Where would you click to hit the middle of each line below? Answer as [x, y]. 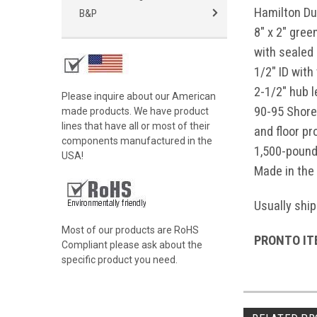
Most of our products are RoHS [130, 230]
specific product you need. [120, 260]
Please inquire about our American [139, 96]
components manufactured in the [137, 141]
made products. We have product [135, 111]
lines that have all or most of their [136, 126]
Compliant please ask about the [132, 245]
